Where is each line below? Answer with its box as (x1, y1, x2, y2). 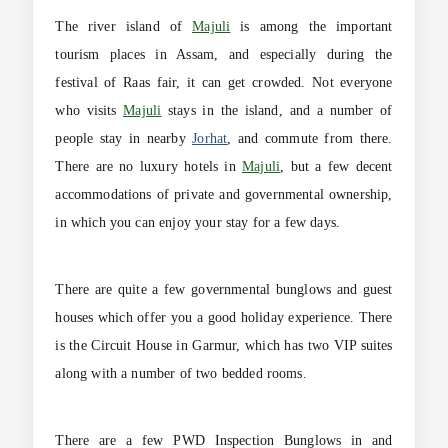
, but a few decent (280, 159, 393, 175)
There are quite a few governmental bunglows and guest (55, 282, 393, 298)
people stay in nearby (55, 131, 193, 147)
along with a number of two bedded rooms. (55, 366, 307, 382)
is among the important (230, 19, 393, 35)
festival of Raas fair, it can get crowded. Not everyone (55, 75, 393, 91)
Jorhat (192, 131, 228, 147)
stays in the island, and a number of (161, 103, 393, 119)
